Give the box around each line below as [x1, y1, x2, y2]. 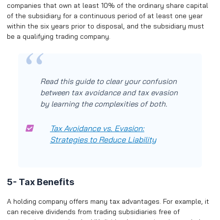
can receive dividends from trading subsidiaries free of [7, 207, 180, 216]
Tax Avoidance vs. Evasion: [50, 123, 144, 133]
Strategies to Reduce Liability [50, 134, 156, 144]
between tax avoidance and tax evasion [40, 87, 178, 97]
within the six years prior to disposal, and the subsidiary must [7, 21, 204, 30]
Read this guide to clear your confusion [40, 76, 177, 86]
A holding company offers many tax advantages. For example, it [7, 196, 209, 206]
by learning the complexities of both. [40, 99, 167, 109]
